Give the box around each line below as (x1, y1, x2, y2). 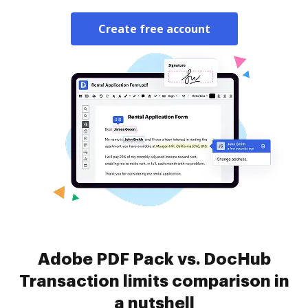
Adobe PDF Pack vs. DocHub (37, 251, 271, 267)
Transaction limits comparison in (19, 273, 289, 289)
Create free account (98, 21, 210, 36)
